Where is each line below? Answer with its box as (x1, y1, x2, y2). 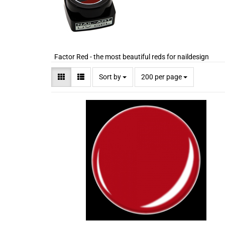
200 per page (141, 73, 182, 81)
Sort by (99, 73, 123, 81)
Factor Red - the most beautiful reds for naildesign (51, 53, 209, 61)
